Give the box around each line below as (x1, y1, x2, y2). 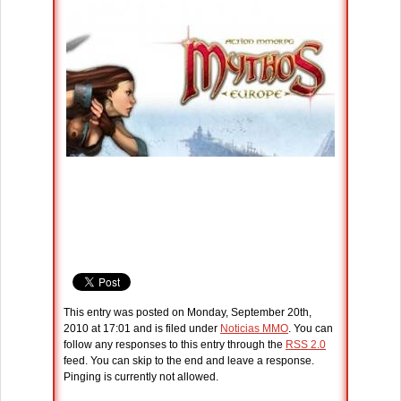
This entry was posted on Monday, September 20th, (64, 306, 311, 319)
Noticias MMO (220, 322, 288, 335)
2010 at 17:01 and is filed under (64, 322, 220, 335)
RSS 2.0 (286, 338, 326, 351)
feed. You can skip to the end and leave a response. (64, 354, 314, 367)
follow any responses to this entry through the (64, 338, 286, 351)
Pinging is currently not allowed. (64, 371, 218, 383)
